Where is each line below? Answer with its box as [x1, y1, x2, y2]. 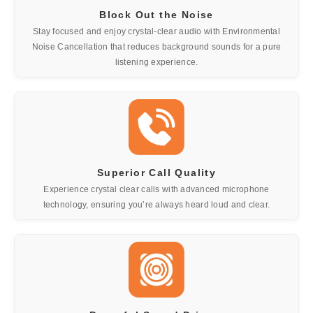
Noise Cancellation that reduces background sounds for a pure [31, 41, 282, 52]
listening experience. [115, 57, 198, 67]
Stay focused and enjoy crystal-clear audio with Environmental [32, 26, 281, 36]
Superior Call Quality [96, 166, 217, 178]
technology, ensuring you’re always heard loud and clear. [43, 199, 270, 210]
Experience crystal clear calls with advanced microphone [43, 184, 270, 194]
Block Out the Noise [99, 8, 214, 20]
